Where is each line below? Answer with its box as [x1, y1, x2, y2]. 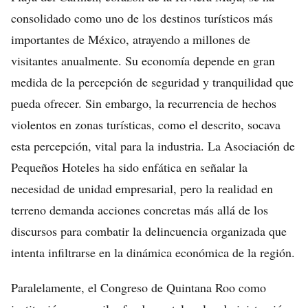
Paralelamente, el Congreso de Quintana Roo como [11, 279, 266, 296]
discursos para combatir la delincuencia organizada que [11, 223, 287, 239]
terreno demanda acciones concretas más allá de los [11, 201, 268, 218]
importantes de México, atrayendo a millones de [11, 31, 250, 47]
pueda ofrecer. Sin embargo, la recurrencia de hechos [11, 95, 276, 111]
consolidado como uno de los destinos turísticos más [11, 10, 273, 26]
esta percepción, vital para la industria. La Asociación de [11, 137, 295, 154]
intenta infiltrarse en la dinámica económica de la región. [11, 244, 295, 261]
